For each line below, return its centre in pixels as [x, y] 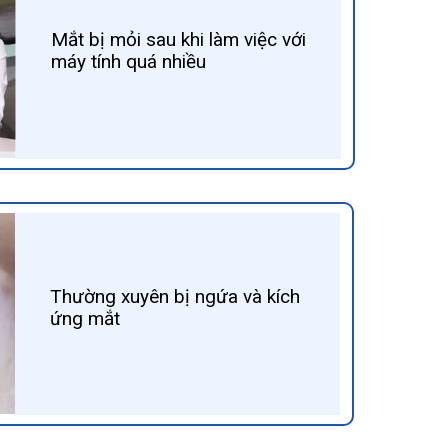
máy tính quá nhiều [128, 61]
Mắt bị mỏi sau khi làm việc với [178, 39]
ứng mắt [84, 318]
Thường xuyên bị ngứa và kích [174, 296]
